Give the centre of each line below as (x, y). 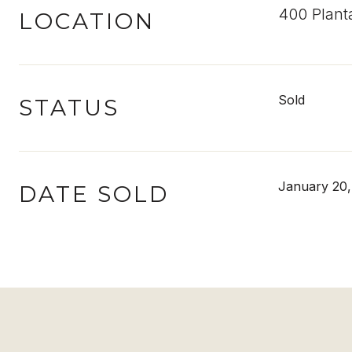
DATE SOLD (94, 194)
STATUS (69, 108)
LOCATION (87, 21)
